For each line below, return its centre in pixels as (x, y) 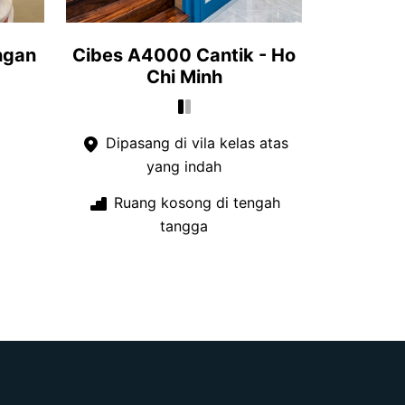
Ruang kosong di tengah (195, 203)
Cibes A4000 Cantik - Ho (184, 55)
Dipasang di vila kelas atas (195, 143)
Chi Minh (184, 76)
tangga (184, 226)
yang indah (184, 167)
